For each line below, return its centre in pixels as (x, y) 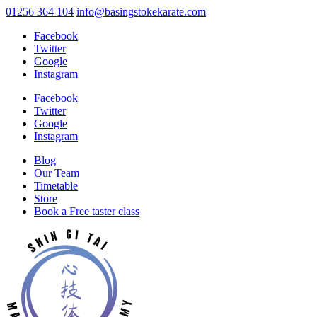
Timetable (56, 186)
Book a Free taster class (87, 211)
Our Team (57, 173)
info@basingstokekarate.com (141, 12)
